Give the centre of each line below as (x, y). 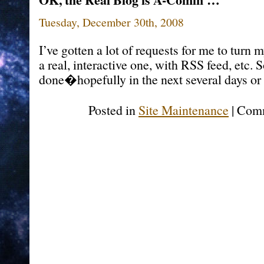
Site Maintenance (184, 110)
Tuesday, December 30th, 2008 (111, 22)
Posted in (113, 110)
